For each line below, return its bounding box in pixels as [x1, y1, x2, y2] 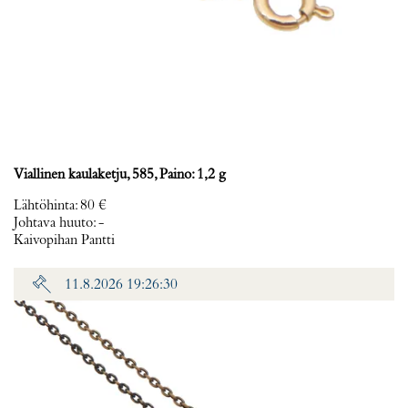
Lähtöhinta [14, 199, 75, 213]
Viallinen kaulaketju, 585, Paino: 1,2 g [14, 168, 226, 182]
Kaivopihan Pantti [14, 233, 115, 248]
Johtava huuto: [14, 216, 98, 230]
